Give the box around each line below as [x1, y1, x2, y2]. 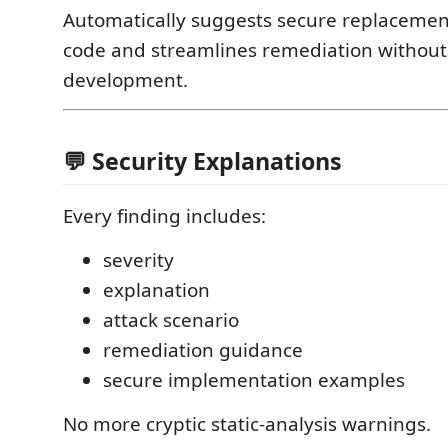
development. [63, 66, 188, 93]
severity [103, 247, 174, 273]
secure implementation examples [103, 367, 405, 393]
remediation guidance [103, 337, 303, 363]
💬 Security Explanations [63, 145, 342, 177]
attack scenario [103, 307, 239, 333]
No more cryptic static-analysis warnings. [63, 411, 431, 437]
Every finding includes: [63, 203, 266, 229]
